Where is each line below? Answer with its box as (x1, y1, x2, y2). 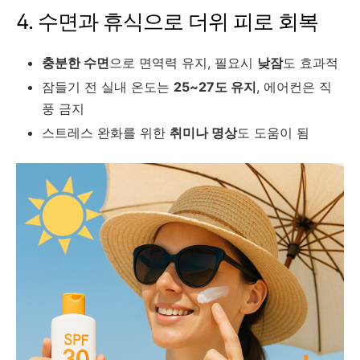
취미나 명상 (170, 124, 237, 141)
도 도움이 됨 (237, 124, 309, 141)
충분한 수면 (42, 54, 109, 71)
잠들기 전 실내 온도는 (42, 78, 174, 95)
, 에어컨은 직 (256, 78, 332, 95)
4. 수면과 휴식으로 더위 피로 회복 (16, 8, 318, 34)
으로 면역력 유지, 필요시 (109, 54, 257, 71)
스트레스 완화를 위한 (42, 124, 170, 141)
